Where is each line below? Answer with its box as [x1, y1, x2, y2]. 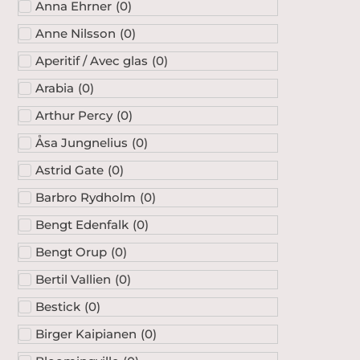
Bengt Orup [35, 243, 107, 260]
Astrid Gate [35, 162, 104, 178]
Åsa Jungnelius [35, 134, 128, 150]
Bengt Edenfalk [35, 216, 129, 232]
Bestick [35, 298, 80, 314]
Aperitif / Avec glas [35, 52, 148, 68]
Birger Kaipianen [35, 325, 137, 342]
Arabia [35, 80, 74, 96]
